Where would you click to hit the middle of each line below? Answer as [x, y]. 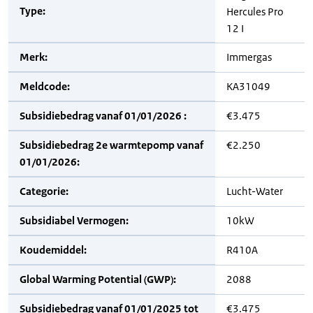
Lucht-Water [255, 191]
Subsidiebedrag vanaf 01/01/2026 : [103, 116]
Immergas [249, 57]
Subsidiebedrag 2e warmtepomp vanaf [111, 145]
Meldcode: [45, 86]
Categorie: [44, 191]
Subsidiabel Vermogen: [74, 220]
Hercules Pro [255, 12]
